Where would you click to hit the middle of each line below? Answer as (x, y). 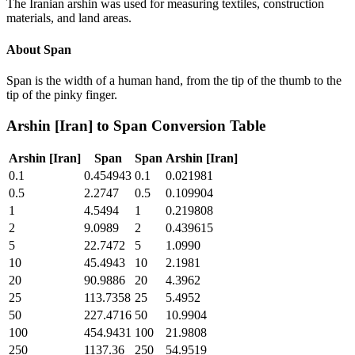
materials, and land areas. (69, 18)
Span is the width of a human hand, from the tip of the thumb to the (174, 80)
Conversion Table (206, 125)
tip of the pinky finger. (62, 94)
